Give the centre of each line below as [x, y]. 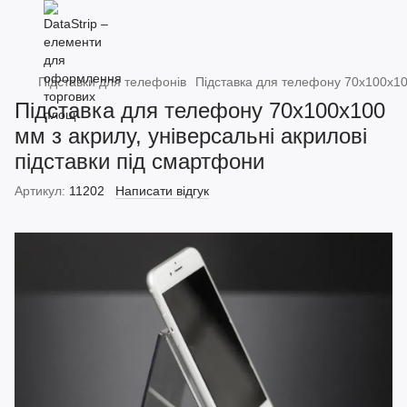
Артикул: [40, 191]
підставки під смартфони [139, 161]
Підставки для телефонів [112, 82]
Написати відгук [162, 191]
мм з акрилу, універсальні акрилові [191, 136]
